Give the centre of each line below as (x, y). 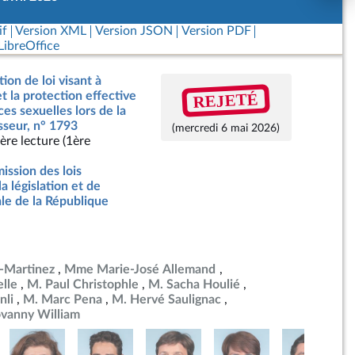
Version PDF (216, 31)
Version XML (51, 31)
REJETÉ (226, 100)
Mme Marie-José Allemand (140, 269)
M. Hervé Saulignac (166, 300)
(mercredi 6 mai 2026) (226, 128)
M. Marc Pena (63, 300)
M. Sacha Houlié (194, 284)
